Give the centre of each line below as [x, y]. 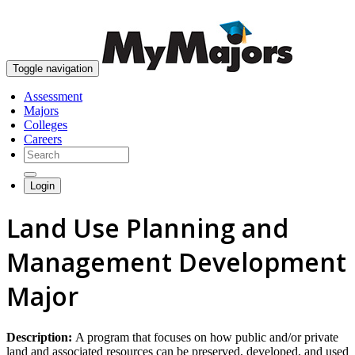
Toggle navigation [53, 69]
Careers [43, 139]
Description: [41, 337]
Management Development [176, 262]
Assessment [53, 96]
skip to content [317, 12]
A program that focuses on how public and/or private [207, 337]
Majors [41, 111]
